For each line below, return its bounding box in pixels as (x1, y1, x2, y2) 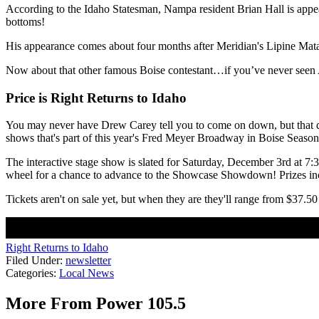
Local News (59, 267, 114, 280)
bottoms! (6, 15, 45, 28)
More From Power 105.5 (6, 294, 186, 313)
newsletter (66, 254, 111, 267)
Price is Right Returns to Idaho (6, 90, 187, 105)
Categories (6, 267, 53, 280)
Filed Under (6, 254, 60, 267)
